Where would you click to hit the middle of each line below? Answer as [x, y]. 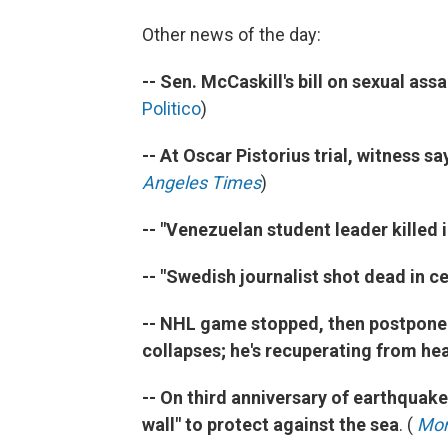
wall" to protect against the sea [270, 424]
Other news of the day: [231, 34]
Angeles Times [201, 182]
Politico [171, 108]
